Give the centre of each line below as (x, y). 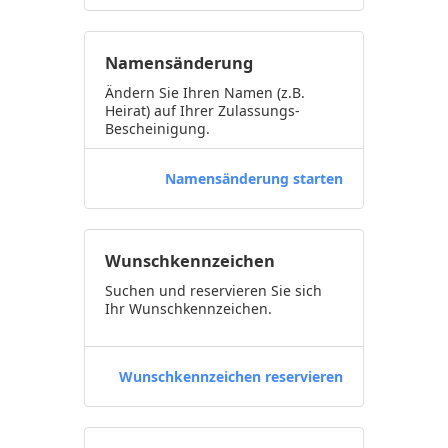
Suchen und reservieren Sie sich (213, 290)
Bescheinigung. (157, 128)
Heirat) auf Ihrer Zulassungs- (202, 110)
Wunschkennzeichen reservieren (231, 376)
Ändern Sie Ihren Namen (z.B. (205, 92)
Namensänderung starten (254, 178)
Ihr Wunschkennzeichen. (188, 308)
